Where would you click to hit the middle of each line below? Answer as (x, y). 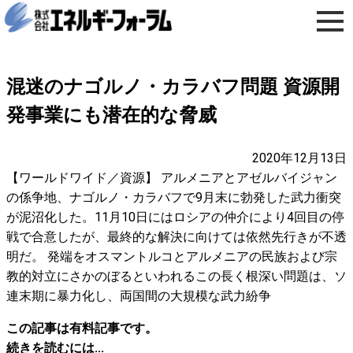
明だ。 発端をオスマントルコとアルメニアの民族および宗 (172, 256)
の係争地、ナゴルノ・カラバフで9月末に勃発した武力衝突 (174, 197)
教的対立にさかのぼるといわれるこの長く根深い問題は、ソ (176, 276)
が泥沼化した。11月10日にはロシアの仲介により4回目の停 (175, 217)
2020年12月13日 (299, 158)
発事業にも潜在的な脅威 (111, 115)
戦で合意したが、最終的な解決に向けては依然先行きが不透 (176, 237)
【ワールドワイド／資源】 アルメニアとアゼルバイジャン (172, 178)
